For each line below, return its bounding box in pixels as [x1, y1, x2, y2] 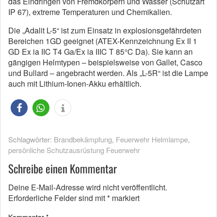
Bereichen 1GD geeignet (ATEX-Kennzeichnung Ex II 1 [8, 35, 197, 46]
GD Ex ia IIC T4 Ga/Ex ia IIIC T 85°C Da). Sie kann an [8, 46, 193, 57]
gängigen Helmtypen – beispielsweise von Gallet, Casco [8, 57, 202, 68]
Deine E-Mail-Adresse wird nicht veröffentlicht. [8, 182, 167, 193]
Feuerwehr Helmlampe [116, 134, 188, 144]
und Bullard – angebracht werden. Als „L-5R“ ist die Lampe [8, 67, 208, 78]
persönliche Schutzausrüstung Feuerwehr [8, 145, 140, 155]
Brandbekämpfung [54, 134, 112, 144]
